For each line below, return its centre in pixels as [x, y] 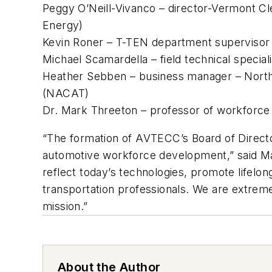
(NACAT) [66, 93]
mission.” [65, 206]
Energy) [63, 25]
